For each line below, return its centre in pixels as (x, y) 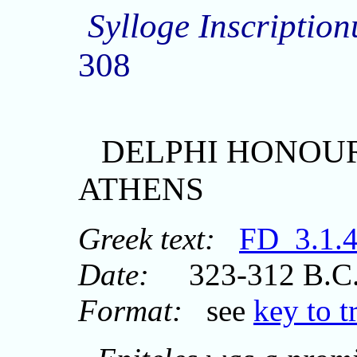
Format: (130, 310)
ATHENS (141, 189)
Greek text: (147, 238)
